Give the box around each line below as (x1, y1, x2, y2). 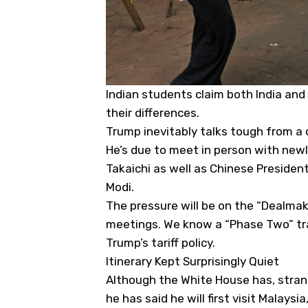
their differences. (106, 105, 199, 120)
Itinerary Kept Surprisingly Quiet (106, 254, 279, 268)
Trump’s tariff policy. (106, 235, 215, 250)
